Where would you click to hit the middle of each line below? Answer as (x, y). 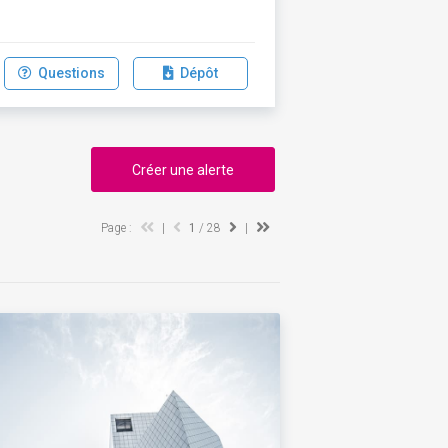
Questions (68, 73)
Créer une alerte (182, 170)
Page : (117, 228)
